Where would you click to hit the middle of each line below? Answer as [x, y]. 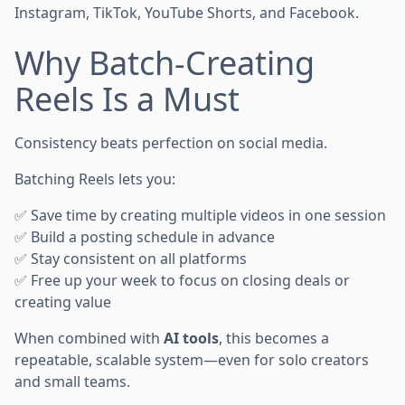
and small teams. [72, 381]
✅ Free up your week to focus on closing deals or [182, 280]
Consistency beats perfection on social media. [171, 142]
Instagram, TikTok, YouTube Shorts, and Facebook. [187, 12]
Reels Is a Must [127, 99]
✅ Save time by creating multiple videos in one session [200, 215]
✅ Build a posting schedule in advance [145, 236]
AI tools [191, 338]
